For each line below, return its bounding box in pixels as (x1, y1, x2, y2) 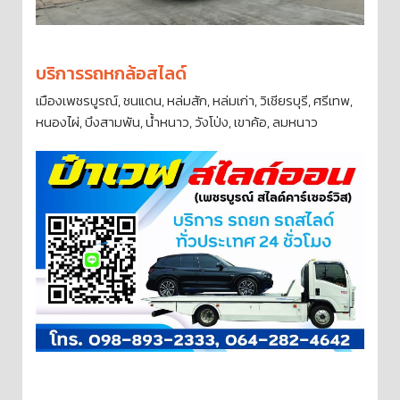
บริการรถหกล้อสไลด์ (36, 59, 187, 87)
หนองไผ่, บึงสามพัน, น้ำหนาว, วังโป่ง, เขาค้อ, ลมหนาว (36, 111, 318, 132)
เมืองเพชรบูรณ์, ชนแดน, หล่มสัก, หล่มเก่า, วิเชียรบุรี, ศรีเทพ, (36, 89, 353, 111)
